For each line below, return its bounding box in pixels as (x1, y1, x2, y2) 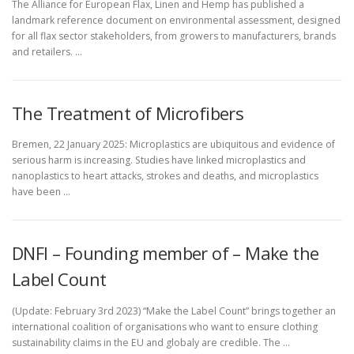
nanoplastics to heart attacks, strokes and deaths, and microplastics (12, 169, 318, 183)
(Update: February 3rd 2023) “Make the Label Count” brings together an (12, 303, 336, 318)
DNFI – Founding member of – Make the (12, 241, 319, 265)
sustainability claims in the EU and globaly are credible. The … (12, 335, 290, 349)
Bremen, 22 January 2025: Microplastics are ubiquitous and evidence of (12, 137, 335, 152)
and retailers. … (12, 45, 82, 59)
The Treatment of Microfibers (12, 101, 244, 126)
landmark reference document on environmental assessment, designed (12, 13, 341, 28)
